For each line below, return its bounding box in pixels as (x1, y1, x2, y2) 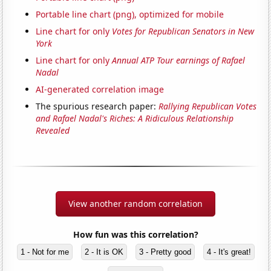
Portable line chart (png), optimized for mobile (36, 8, 224, 20)
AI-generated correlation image (36, 83, 165, 95)
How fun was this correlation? (73, 228, 198, 240)
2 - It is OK (84, 247, 123, 256)
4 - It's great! (206, 247, 251, 256)
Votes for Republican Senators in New (112, 25, 255, 37)
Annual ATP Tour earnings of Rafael (112, 54, 246, 66)
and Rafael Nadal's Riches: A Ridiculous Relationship (36, 112, 234, 124)
